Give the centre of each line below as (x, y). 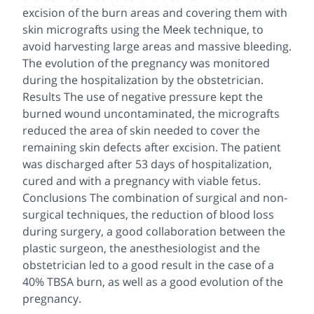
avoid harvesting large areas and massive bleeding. (157, 46)
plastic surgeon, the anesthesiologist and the (141, 248)
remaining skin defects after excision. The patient (152, 147)
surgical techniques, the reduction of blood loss (148, 214)
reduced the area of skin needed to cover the (141, 130)
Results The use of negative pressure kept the (143, 96)
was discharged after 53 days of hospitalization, (147, 164)
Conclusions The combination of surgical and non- (155, 197)
